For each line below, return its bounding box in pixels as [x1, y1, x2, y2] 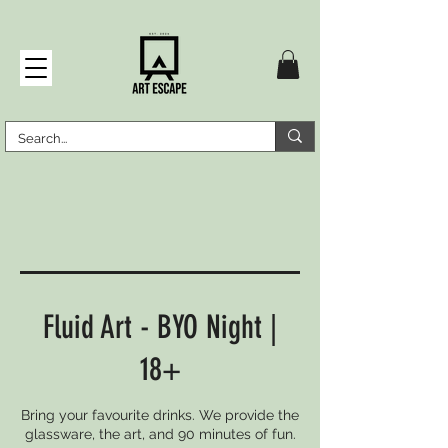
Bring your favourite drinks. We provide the [21, 406, 299, 423]
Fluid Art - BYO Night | [43, 307, 277, 346]
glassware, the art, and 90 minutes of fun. [24, 425, 296, 442]
